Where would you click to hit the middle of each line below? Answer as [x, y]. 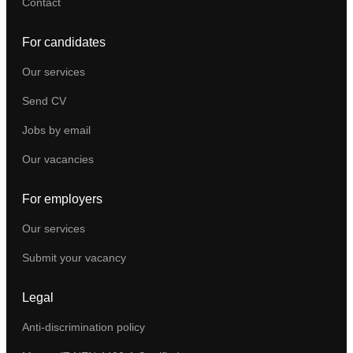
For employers [62, 199]
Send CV [44, 100]
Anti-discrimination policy [84, 327]
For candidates [64, 42]
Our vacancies [58, 159]
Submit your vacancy [74, 257]
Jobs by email [56, 130]
